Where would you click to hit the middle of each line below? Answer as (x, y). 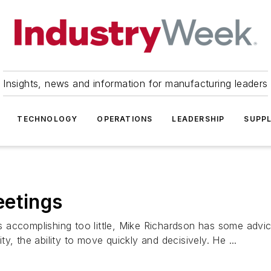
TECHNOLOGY (47, 119)
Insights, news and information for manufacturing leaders (135, 83)
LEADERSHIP (198, 119)
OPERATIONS (125, 119)
